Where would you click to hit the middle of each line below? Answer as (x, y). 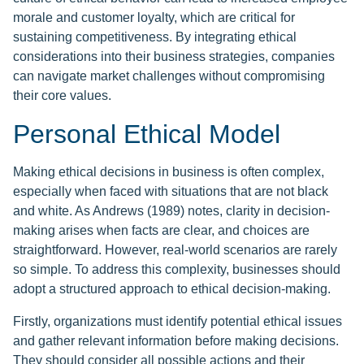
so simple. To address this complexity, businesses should (177, 270)
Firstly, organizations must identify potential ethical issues (178, 322)
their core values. (62, 96)
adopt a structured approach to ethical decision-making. (172, 289)
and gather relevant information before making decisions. (176, 341)
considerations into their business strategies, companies (174, 57)
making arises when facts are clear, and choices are (161, 231)
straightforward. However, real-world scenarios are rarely (175, 250)
